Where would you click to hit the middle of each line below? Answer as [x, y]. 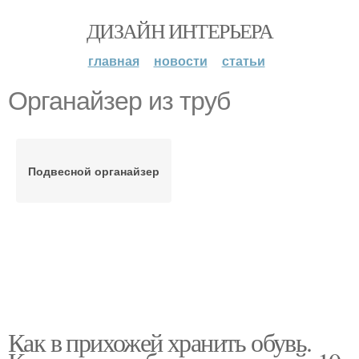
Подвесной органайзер [94, 171]
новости [180, 61]
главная [113, 61]
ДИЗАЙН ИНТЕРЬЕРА [179, 30]
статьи [243, 61]
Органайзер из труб [119, 101]
